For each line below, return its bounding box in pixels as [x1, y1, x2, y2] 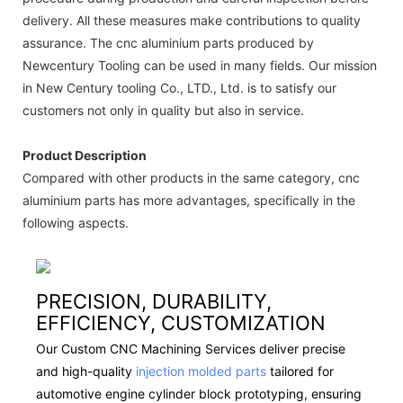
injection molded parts [136, 363, 266, 379]
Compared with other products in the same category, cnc [22, 169, 360, 185]
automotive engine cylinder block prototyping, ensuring [36, 386, 362, 401]
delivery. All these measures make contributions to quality [22, 12, 361, 28]
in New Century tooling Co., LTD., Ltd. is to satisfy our [22, 79, 336, 95]
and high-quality [36, 363, 136, 379]
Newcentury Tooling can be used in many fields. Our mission [22, 57, 377, 73]
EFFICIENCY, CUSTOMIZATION [36, 310, 331, 335]
